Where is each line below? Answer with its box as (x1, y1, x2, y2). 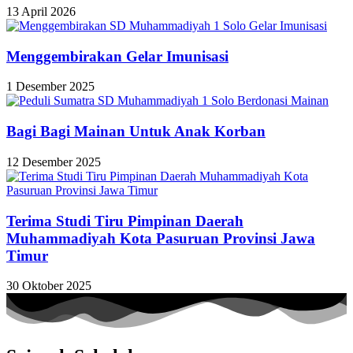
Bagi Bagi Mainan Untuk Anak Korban (6, 123, 266, 140)
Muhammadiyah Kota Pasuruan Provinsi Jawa (6, 229, 315, 247)
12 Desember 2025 (6, 154, 101, 169)
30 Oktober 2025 (6, 279, 91, 293)
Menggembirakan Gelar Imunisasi (6, 47, 229, 65)
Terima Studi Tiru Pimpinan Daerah (6, 212, 243, 229)
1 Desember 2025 (6, 80, 95, 94)
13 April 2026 (6, 5, 76, 18)
